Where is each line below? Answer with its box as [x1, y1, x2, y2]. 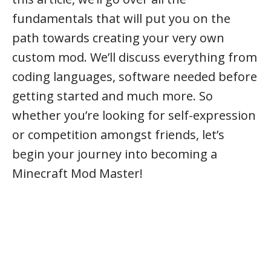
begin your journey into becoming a [12, 146, 217, 162]
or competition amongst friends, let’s [12, 126, 224, 143]
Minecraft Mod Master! [12, 165, 143, 181]
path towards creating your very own [12, 30, 224, 46]
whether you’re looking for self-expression [12, 107, 256, 123]
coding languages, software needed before [12, 68, 257, 85]
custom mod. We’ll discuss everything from [12, 49, 257, 65]
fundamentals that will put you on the [12, 10, 230, 27]
